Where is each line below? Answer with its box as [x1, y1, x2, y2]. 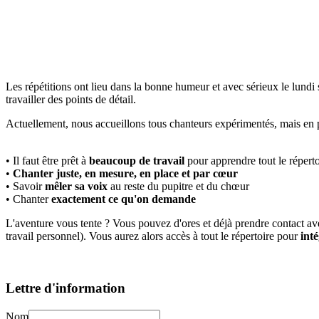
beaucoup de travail [89, 155, 187, 167]
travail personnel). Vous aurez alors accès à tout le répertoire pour [6, 230, 300, 243]
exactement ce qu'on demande [51, 193, 196, 206]
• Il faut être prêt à [6, 155, 89, 167]
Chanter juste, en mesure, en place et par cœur [13, 167, 238, 180]
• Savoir [6, 180, 45, 193]
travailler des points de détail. [6, 93, 136, 106]
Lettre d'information [6, 281, 125, 296]
